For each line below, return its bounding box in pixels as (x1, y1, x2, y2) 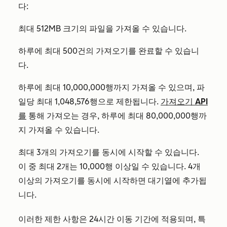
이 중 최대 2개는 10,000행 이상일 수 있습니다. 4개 (18, 162, 201, 172)
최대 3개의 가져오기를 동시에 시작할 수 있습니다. (18, 147, 199, 158)
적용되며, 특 (159, 214, 206, 224)
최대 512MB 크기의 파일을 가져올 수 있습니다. (18, 24, 186, 34)
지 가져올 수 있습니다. (18, 125, 99, 135)
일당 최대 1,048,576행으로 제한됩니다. (18, 97, 161, 107)
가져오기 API (161, 97, 208, 107)
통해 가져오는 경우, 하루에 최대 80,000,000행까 (26, 111, 207, 121)
